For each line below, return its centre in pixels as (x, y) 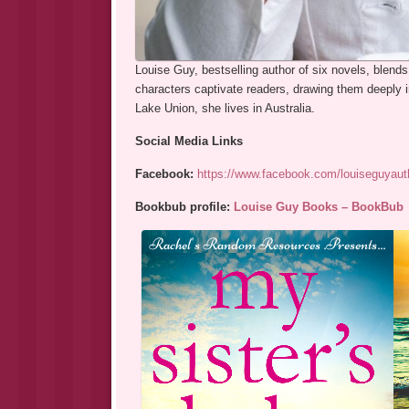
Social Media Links (189, 142)
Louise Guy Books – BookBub (318, 207)
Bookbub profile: (184, 207)
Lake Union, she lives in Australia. (225, 109)
